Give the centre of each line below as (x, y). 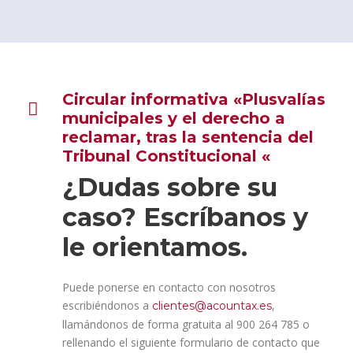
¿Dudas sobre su (170, 187)
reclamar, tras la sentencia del (188, 137)
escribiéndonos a (107, 305)
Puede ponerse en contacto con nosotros (169, 287)
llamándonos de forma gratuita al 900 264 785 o (186, 324)
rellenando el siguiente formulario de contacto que (191, 342)
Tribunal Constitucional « (166, 156)
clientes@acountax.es (212, 306)
